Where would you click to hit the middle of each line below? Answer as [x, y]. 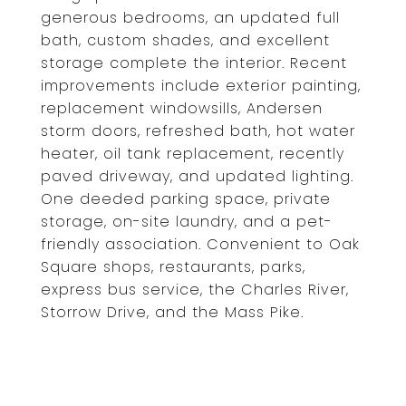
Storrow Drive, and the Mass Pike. [172, 312]
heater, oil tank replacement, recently [193, 154]
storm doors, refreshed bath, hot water [198, 131]
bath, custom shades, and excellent [185, 40]
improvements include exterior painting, [201, 86]
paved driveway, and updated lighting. [197, 176]
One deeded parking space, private [186, 199]
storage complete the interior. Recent [194, 63]
